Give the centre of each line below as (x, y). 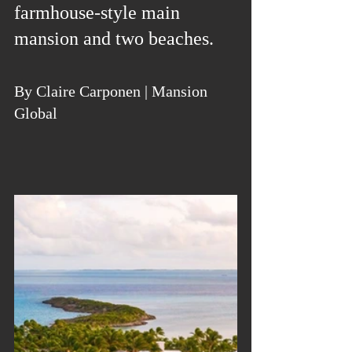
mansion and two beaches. (114, 38)
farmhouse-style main (99, 13)
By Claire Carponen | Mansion (113, 91)
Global (36, 113)
